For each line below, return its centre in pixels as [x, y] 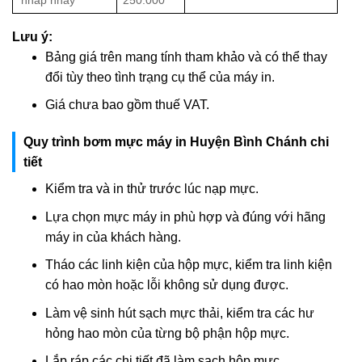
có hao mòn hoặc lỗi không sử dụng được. [166, 285]
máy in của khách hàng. [113, 237]
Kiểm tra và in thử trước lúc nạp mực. [152, 189]
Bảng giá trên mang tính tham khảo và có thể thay [186, 57]
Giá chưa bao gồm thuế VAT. [127, 105]
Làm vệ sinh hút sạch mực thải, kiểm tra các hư [179, 313]
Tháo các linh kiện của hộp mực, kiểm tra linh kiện [188, 265]
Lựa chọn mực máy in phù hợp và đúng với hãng [185, 217]
